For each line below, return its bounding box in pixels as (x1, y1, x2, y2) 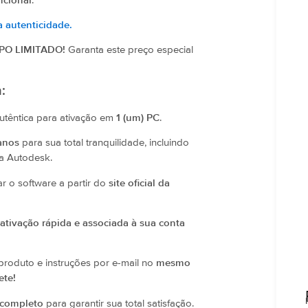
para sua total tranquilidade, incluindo (19, 137, 189, 148)
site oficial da (109, 177, 170, 188)
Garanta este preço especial (65, 45, 193, 56)
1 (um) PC (116, 112, 159, 123)
